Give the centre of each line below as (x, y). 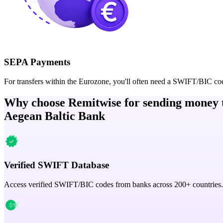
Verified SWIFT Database (56, 165)
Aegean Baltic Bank (55, 116)
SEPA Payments (37, 62)
